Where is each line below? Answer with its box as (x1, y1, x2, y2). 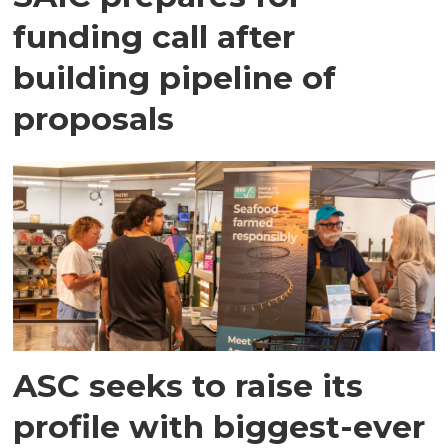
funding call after (13, 16, 296, 56)
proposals (13, 98, 175, 138)
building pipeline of (13, 57, 337, 97)
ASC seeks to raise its (13, 366, 364, 406)
